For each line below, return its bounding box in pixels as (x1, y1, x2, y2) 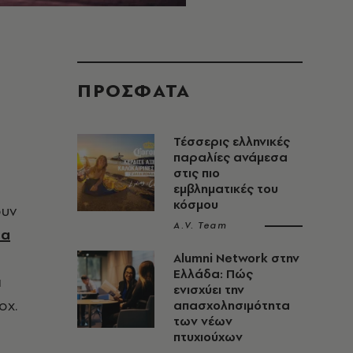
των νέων (173, 313, 232, 329)
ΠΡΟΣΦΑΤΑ (77, 77, 191, 103)
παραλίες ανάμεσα (173, 149, 288, 165)
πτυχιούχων (173, 329, 243, 345)
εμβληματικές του (173, 180, 278, 197)
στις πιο (173, 165, 220, 181)
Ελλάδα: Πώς (173, 266, 253, 282)
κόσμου (173, 196, 218, 213)
